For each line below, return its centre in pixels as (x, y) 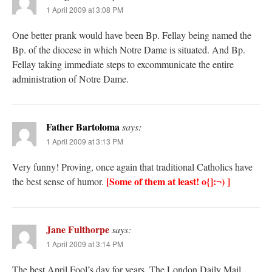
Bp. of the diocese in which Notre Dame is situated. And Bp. (129, 50)
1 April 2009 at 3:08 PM (85, 10)
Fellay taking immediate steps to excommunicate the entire (123, 64)
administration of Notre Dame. (70, 79)
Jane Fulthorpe (78, 229)
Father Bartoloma (83, 127)
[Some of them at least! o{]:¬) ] (168, 182)
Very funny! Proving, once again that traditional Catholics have (132, 167)
